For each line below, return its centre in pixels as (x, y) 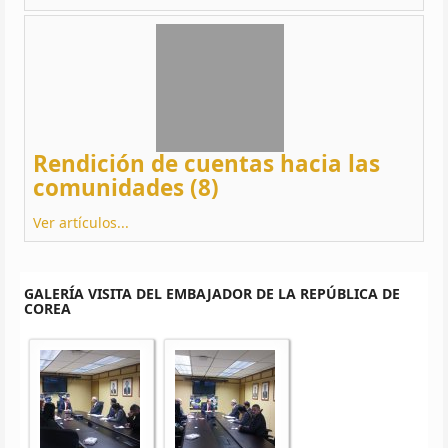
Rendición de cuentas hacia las (206, 163)
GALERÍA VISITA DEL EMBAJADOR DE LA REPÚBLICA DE (212, 293)
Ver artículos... (81, 222)
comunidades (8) (126, 187)
